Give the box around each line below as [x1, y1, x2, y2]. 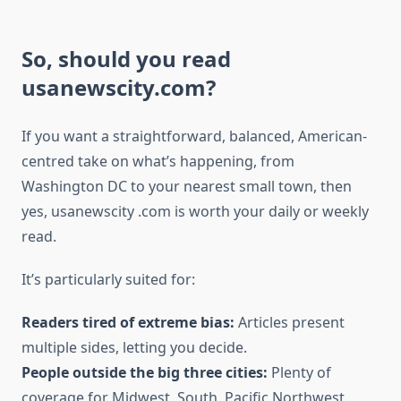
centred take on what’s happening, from [21, 151, 294, 172]
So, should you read [21, 44, 231, 74]
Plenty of [268, 363, 331, 383]
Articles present [235, 312, 345, 333]
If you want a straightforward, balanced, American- [21, 126, 367, 147]
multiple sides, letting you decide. [21, 337, 247, 358]
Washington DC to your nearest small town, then [21, 176, 352, 197]
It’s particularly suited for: [21, 269, 195, 290]
